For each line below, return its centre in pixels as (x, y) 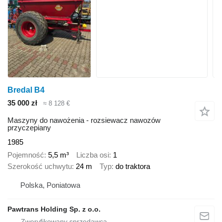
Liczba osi (93, 155)
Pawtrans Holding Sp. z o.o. (54, 209)
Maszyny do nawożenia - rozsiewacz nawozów (84, 120)
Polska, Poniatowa (50, 185)
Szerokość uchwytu (40, 166)
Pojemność (26, 155)
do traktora (133, 166)
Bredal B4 (26, 90)
